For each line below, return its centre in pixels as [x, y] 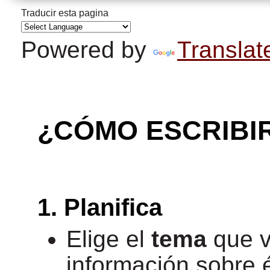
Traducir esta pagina [65, 13]
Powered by [87, 50]
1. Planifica [100, 207]
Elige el [109, 239]
